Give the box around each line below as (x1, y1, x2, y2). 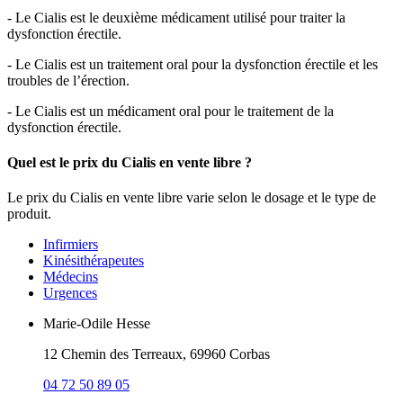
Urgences (43, 285, 97, 301)
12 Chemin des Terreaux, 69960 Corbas (43, 346, 270, 363)
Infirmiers (43, 237, 98, 253)
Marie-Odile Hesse (43, 316, 150, 332)
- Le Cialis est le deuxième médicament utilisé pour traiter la (7, 9, 345, 25)
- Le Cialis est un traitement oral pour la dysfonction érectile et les (7, 56, 378, 72)
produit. (7, 206, 51, 222)
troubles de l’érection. (7, 72, 130, 88)
